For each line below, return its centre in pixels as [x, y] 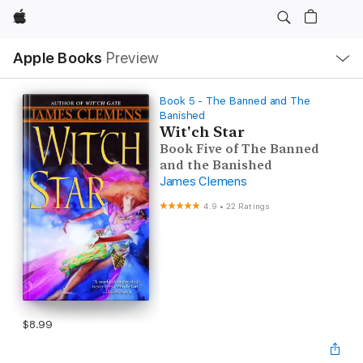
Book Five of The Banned [239, 149]
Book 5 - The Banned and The [235, 101]
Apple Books [58, 58]
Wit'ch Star [202, 132]
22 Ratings [248, 206]
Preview [132, 58]
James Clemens [203, 181]
